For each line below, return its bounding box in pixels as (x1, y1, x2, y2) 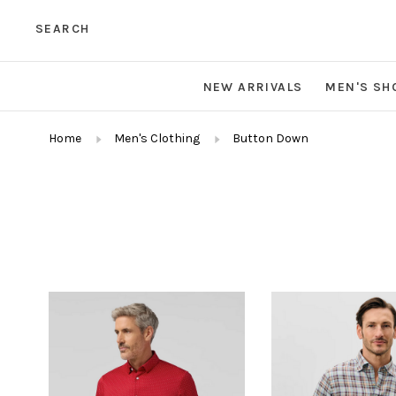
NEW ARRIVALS (202, 80, 303, 95)
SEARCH (35, 21, 90, 36)
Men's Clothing (114, 131, 200, 147)
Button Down (232, 131, 308, 147)
